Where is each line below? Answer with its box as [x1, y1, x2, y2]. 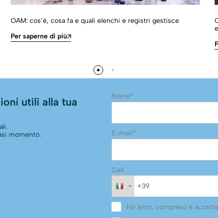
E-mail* [111, 129, 136, 137]
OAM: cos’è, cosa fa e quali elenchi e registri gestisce [10, 16, 179, 25]
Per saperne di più [10, 32, 67, 41]
